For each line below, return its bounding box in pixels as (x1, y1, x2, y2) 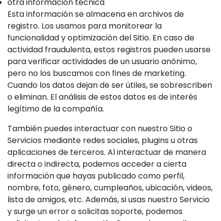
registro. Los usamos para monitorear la (7, 20, 162, 32)
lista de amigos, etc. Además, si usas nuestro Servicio (7, 194, 210, 205)
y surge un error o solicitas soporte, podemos (7, 206, 183, 217)
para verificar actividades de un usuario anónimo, (7, 56, 197, 67)
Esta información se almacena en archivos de (7, 8, 184, 20)
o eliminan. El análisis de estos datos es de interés (7, 91, 197, 103)
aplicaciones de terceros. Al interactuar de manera (7, 147, 206, 158)
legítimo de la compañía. (7, 103, 104, 114)
